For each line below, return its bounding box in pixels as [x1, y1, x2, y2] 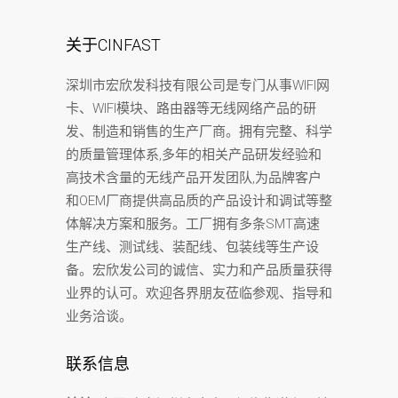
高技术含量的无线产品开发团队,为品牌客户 [66, 170, 322, 186]
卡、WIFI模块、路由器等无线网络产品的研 [66, 100, 316, 116]
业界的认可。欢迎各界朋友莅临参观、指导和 [66, 285, 332, 301]
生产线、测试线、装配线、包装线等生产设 [66, 239, 319, 255]
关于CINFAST [66, 36, 161, 54]
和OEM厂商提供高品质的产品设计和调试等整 [66, 193, 332, 209]
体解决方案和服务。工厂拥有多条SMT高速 [66, 216, 320, 232]
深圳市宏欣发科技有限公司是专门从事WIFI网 [66, 77, 330, 93]
